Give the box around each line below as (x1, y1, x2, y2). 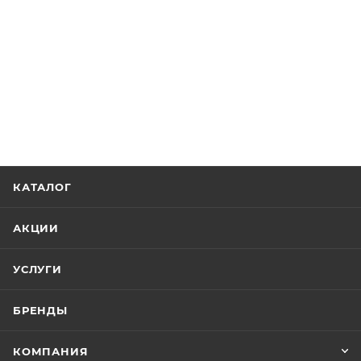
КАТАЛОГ (13, 180, 72, 193)
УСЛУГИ (13, 263, 62, 276)
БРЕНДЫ (13, 304, 68, 317)
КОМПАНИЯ (13, 345, 89, 358)
